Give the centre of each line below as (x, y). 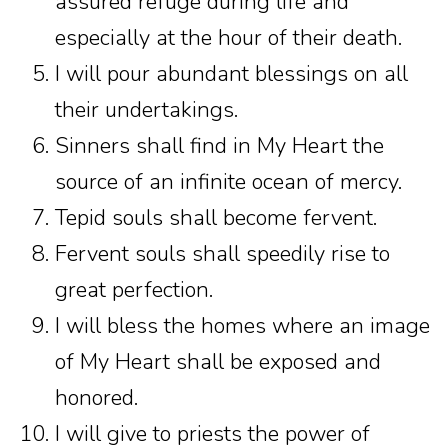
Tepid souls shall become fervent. (216, 218)
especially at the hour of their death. (228, 38)
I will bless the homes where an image (242, 326)
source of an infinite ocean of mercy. (228, 182)
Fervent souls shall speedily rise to (222, 254)
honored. (96, 398)
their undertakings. (146, 110)
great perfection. (134, 290)
